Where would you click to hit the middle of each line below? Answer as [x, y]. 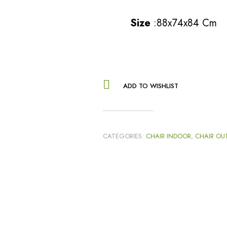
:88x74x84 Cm [184, 23]
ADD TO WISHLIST [151, 86]
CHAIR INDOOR [168, 136]
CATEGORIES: [124, 136]
